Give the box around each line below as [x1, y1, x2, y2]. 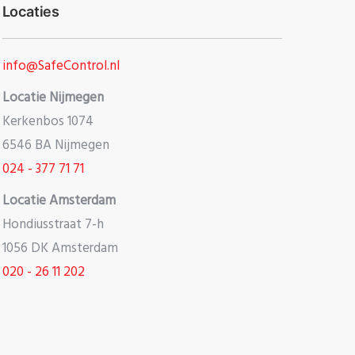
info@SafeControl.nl [2, 55, 120, 78]
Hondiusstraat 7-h [2, 214, 104, 236]
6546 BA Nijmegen [2, 135, 109, 157]
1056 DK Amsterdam [2, 238, 118, 260]
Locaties [2, 3, 60, 21]
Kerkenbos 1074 [2, 111, 94, 133]
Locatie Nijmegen [2, 87, 104, 109]
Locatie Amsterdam [2, 190, 116, 212]
